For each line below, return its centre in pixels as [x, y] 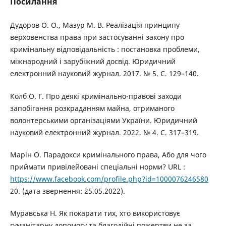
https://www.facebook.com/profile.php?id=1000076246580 [109, 179]
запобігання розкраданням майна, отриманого [92, 108]
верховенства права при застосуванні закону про [97, 37]
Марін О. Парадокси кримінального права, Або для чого [108, 154]
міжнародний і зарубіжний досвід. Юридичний [93, 62]
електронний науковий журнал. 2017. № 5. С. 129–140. [104, 74]
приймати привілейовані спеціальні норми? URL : [97, 166]
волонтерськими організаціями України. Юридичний [103, 120]
